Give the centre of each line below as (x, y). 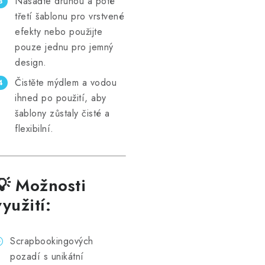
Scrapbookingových (52, 241)
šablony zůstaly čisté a (62, 113)
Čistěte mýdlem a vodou (66, 83)
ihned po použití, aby (61, 98)
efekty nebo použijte (59, 32)
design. (31, 62)
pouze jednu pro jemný (64, 47)
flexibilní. (34, 129)
